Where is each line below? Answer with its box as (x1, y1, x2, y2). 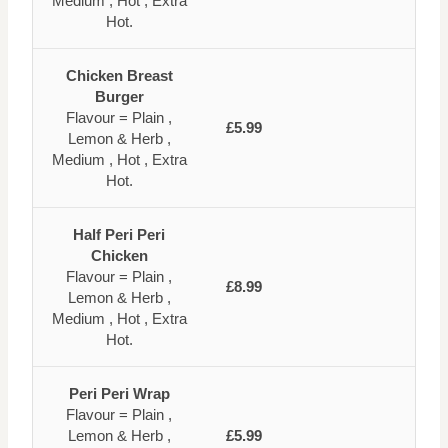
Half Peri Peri (73, 225, 165, 243)
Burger (94, 87, 144, 105)
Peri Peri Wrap (68, 384, 170, 402)
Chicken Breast (65, 66, 173, 84)
